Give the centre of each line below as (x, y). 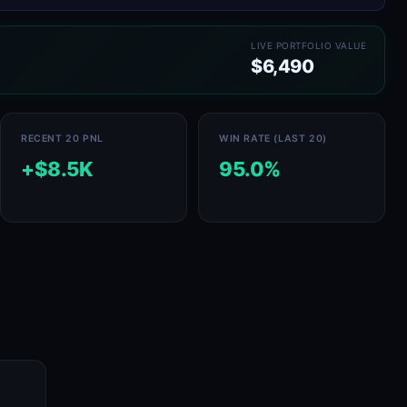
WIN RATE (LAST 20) (273, 139)
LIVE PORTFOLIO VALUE (308, 45)
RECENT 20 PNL (62, 139)
